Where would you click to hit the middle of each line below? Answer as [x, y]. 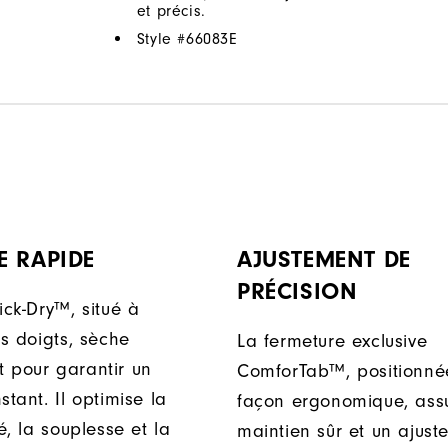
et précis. [171, 11]
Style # [161, 39]
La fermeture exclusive [332, 341]
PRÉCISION [297, 292]
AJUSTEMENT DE [324, 260]
